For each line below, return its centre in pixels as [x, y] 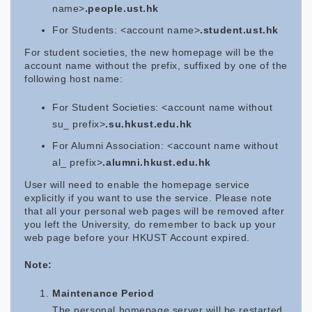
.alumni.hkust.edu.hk [157, 162]
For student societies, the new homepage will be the [149, 52]
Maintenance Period [103, 293]
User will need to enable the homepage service [137, 185]
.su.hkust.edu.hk [149, 124]
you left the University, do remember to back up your [150, 224]
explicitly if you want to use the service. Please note [148, 198]
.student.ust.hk [239, 30]
